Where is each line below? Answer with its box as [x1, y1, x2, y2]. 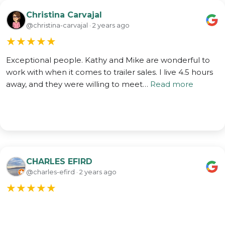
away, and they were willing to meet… [6, 79, 150, 89]
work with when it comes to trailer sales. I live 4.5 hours [6, 67, 213, 77]
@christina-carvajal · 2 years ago [26, 21, 130, 30]
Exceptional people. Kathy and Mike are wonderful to [6, 55, 210, 65]
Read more [150, 79, 193, 89]
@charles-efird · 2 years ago [26, 168, 117, 176]
